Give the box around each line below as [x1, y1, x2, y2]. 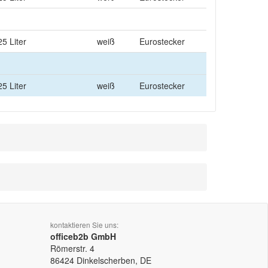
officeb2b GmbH [50, 230, 116, 242]
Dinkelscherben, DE [76, 254, 151, 266]
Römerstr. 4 [50, 242, 95, 254]
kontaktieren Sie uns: [50, 220, 118, 230]
